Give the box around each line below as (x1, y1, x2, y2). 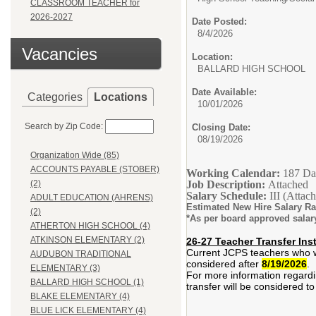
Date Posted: (192, 16, 247, 27)
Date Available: (192, 87, 257, 97)
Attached (265, 178, 308, 190)
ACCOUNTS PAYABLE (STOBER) (30, 164, 159, 175)
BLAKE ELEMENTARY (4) (30, 291, 130, 302)
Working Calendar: (186, 167, 283, 179)
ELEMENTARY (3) (30, 263, 100, 274)
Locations (94, 91, 147, 103)
